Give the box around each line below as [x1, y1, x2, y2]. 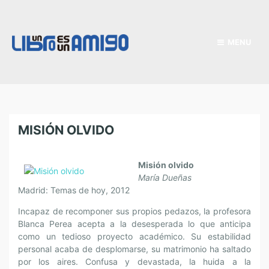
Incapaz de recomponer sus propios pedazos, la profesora [18, 206, 251, 216]
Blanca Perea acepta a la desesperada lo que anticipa [18, 219, 251, 229]
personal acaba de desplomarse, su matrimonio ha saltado [18, 244, 251, 254]
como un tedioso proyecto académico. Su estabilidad [18, 231, 251, 241]
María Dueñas [138, 172, 192, 183]
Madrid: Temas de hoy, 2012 [18, 185, 130, 195]
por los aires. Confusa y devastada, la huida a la [18, 256, 251, 267]
